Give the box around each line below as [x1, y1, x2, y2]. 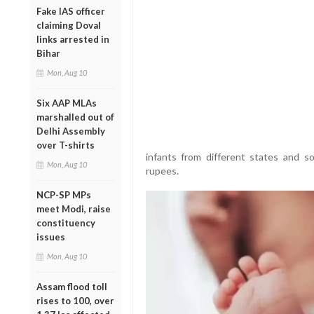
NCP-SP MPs [36, 189, 91, 200]
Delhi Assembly [36, 125, 105, 137]
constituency [36, 217, 95, 228]
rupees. [145, 164, 179, 177]
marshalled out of [36, 111, 114, 123]
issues [36, 231, 65, 243]
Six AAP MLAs [36, 97, 97, 109]
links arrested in [36, 33, 109, 45]
